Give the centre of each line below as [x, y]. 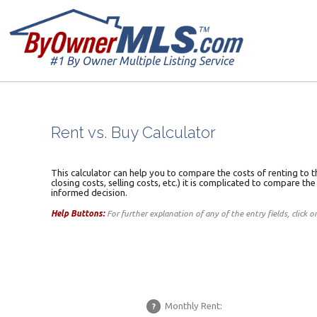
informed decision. [89, 192]
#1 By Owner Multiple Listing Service [142, 61]
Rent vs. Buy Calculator [133, 132]
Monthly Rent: [192, 306]
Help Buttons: [78, 213]
